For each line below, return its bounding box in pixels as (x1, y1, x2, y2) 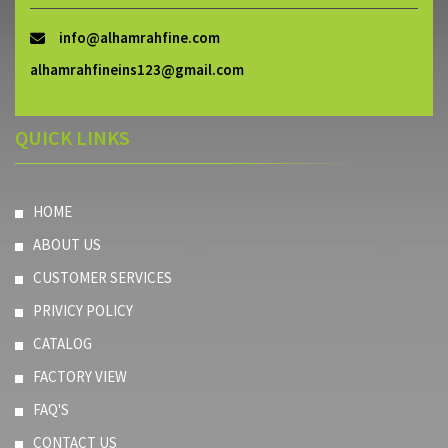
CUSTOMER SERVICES (33, 267, 172, 287)
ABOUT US (33, 234, 101, 254)
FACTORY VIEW (33, 366, 127, 386)
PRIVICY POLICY (33, 300, 133, 320)
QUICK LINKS (15, 124, 130, 150)
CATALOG (33, 333, 92, 353)
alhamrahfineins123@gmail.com (30, 59, 244, 79)
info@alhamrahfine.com (59, 27, 220, 47)
